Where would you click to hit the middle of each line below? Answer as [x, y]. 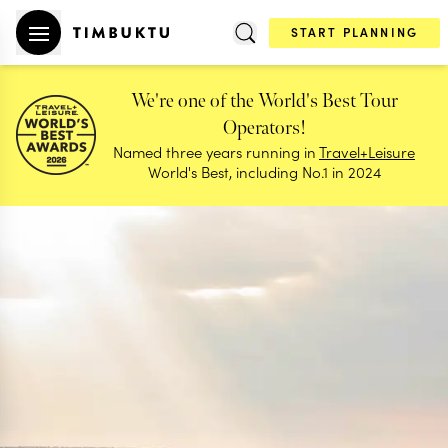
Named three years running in [216, 151]
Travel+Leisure [367, 151]
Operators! [264, 128]
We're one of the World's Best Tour [264, 101]
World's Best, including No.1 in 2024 [264, 171]
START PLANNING [354, 31]
